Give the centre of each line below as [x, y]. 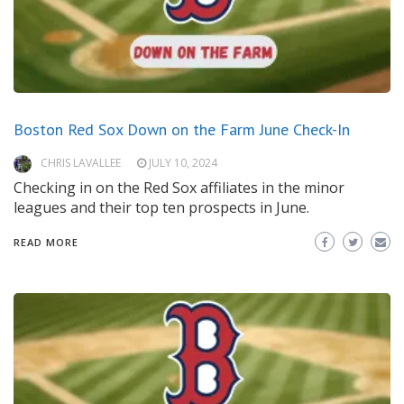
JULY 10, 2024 [183, 163]
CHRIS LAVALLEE [81, 163]
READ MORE [46, 243]
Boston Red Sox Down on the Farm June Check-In [182, 130]
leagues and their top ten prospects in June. [161, 208]
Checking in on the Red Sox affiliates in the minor [179, 188]
